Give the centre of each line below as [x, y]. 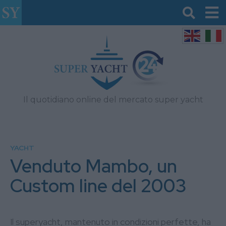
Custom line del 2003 [98, 186]
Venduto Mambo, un [94, 166]
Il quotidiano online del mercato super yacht [113, 100]
